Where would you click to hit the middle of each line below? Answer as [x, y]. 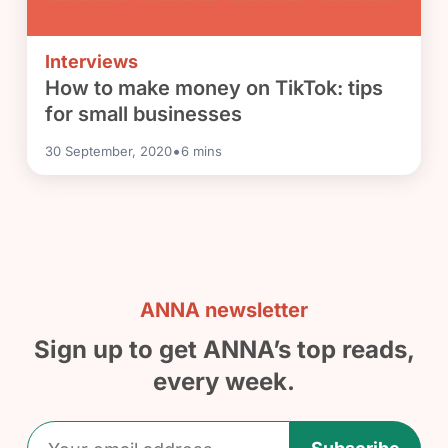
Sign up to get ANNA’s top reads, [224, 350]
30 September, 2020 [109, 151]
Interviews [92, 62]
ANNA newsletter [224, 310]
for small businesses [144, 114]
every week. [224, 382]
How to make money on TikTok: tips [214, 88]
